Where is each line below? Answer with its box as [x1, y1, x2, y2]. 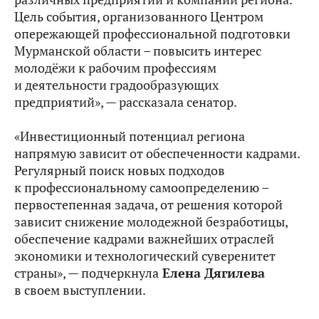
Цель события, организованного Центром [14, 9, 263, 25]
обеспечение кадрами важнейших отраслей [14, 231, 274, 247]
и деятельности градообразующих [14, 77, 219, 93]
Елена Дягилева [159, 265, 265, 281]
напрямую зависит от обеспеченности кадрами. [14, 145, 300, 162]
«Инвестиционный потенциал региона [14, 128, 245, 145]
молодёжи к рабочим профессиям [14, 60, 216, 76]
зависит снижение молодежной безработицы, [14, 214, 288, 230]
